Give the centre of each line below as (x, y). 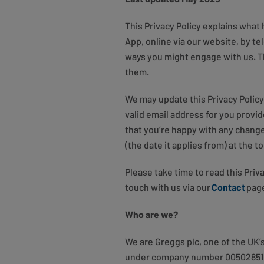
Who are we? (152, 214)
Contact (228, 187)
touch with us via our (168, 187)
